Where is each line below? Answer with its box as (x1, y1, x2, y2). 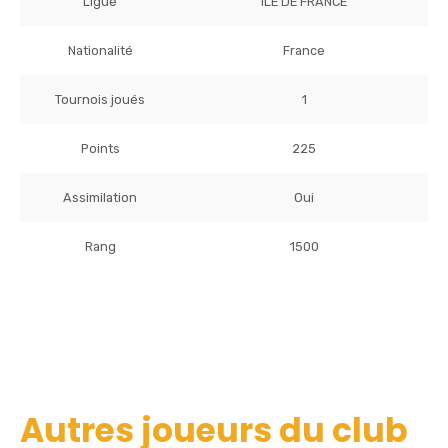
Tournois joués (55, 91, 145, 107)
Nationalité (67, 42, 133, 58)
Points (80, 140, 120, 156)
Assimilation (63, 189, 137, 205)
